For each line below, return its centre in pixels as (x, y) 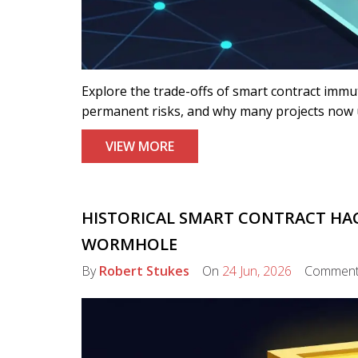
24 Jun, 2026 (257, 271)
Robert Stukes (144, 271)
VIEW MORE (140, 147)
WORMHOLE (129, 245)
